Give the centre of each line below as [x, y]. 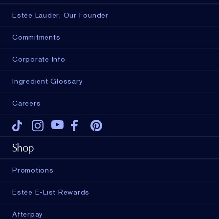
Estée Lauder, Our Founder [60, 15]
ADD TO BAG [109, 183]
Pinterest [152, 125]
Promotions [33, 170]
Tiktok [58, 125]
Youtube [107, 125]
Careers [27, 103]
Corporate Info [39, 59]
